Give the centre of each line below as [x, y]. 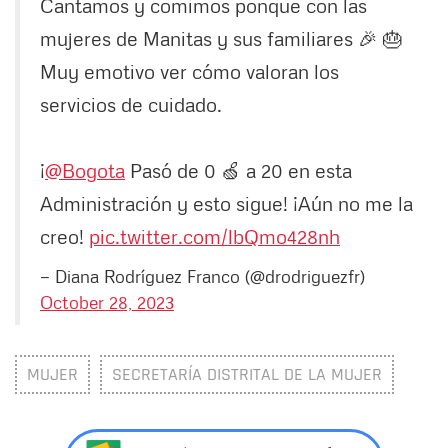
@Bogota [85, 170]
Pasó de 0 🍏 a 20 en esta [238, 170]
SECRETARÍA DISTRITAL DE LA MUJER [247, 375]
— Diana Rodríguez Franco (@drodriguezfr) [202, 276]
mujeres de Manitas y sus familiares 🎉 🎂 [221, 38]
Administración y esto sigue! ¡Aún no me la [226, 203]
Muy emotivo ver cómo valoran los [189, 71]
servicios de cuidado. [131, 104]
